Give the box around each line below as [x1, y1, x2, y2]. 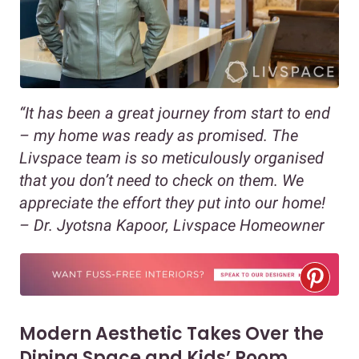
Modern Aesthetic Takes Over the [19, 321, 324, 346]
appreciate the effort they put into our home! [19, 192, 325, 212]
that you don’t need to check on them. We [19, 170, 304, 190]
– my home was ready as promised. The [19, 125, 298, 145]
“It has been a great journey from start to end [19, 103, 330, 123]
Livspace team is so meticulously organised [19, 147, 324, 167]
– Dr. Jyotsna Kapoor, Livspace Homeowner [19, 215, 325, 235]
